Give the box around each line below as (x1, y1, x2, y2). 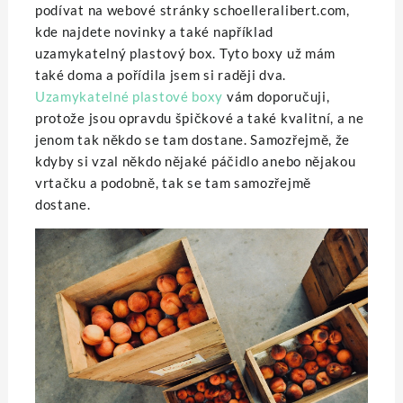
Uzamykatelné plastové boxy (34, 87, 224, 104)
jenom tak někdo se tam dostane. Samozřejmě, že (34, 130, 351, 148)
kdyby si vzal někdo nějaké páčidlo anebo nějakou (34, 152, 356, 169)
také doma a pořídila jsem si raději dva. (34, 66, 286, 83)
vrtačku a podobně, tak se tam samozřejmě (34, 174, 311, 191)
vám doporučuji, (223, 87, 330, 104)
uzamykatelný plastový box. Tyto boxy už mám (34, 44, 336, 61)
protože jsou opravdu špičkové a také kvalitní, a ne (34, 109, 364, 126)
